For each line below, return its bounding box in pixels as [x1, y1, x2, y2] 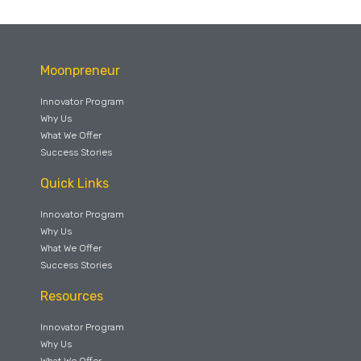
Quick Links [40, 175, 109, 191]
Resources [40, 288, 103, 304]
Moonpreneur [40, 62, 120, 78]
